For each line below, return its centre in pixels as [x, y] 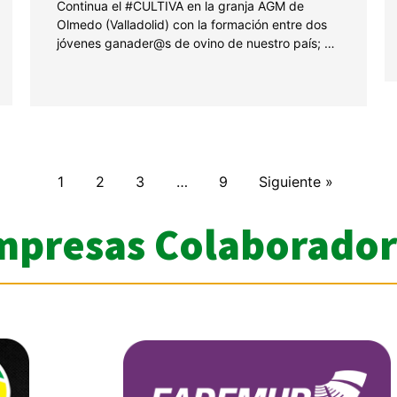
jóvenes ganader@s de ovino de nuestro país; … [195, 43]
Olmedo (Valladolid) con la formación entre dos [191, 25]
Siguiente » [296, 182]
